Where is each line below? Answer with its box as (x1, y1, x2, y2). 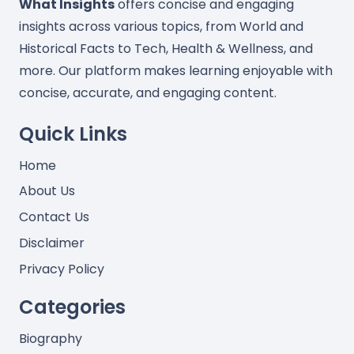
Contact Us (19, 208, 89, 227)
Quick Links (19, 120, 127, 147)
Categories (19, 293, 126, 320)
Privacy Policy (19, 259, 104, 278)
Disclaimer (19, 234, 85, 252)
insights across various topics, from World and (19, 17, 303, 36)
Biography (19, 329, 82, 348)
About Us (19, 182, 75, 201)
